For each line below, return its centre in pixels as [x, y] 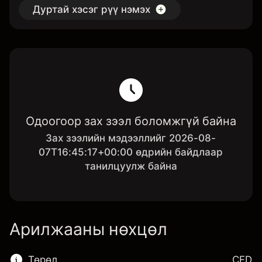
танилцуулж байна [131, 166]
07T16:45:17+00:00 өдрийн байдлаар [131, 152]
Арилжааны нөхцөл [88, 229]
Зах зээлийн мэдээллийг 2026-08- [131, 138]
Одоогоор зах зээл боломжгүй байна [131, 121]
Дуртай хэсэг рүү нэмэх [92, 9]
